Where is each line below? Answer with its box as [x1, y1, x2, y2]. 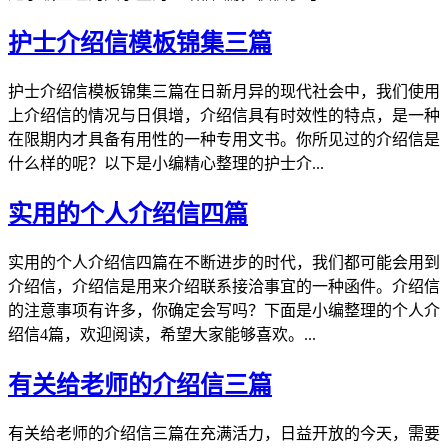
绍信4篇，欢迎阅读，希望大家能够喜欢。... [8, 326, 316, 344]
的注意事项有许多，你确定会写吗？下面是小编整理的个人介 [8, 302, 440, 320]
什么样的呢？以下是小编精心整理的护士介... [8, 155, 324, 173]
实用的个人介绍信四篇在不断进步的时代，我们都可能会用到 [8, 254, 440, 272]
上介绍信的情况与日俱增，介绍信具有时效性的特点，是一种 [8, 107, 440, 125]
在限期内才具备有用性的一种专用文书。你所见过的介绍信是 [8, 131, 440, 149]
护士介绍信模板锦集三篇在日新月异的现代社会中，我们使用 [8, 83, 440, 101]
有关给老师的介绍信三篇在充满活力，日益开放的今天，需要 [8, 424, 440, 442]
